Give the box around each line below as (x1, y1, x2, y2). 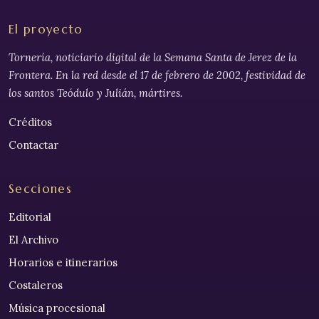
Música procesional (9, 301, 105, 315)
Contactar (9, 137, 58, 152)
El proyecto (9, 21, 83, 37)
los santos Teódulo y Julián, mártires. (9, 85, 182, 100)
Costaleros (9, 278, 63, 293)
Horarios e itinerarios (9, 256, 117, 270)
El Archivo (9, 232, 58, 246)
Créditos (9, 115, 52, 129)
